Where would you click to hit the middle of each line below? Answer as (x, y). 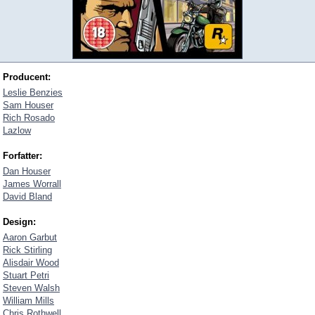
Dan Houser (27, 171)
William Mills (28, 301)
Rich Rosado (29, 118)
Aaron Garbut (30, 237)
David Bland (27, 197)
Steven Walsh (31, 288)
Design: (19, 222)
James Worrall (32, 184)
